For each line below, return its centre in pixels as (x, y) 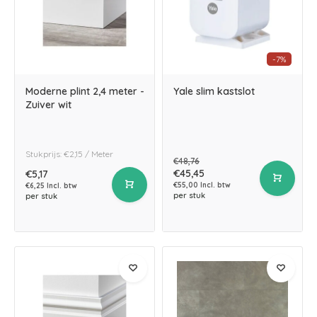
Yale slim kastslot (214, 91)
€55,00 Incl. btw (202, 185)
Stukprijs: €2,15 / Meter (69, 154)
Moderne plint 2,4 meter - (85, 91)
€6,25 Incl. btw (51, 186)
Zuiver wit (48, 105)
